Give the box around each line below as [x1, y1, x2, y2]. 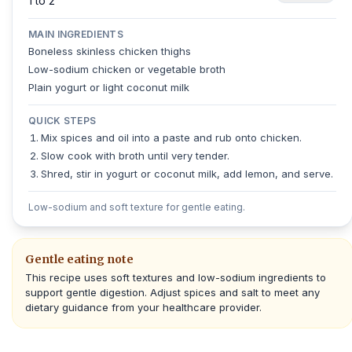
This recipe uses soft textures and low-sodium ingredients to [25, 271, 326, 284]
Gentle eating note [25, 252, 134, 266]
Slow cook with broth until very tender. [41, 149, 229, 162]
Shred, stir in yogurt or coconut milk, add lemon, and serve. [41, 167, 333, 180]
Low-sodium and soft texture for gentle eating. [28, 201, 245, 213]
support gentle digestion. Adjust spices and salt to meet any [25, 286, 320, 299]
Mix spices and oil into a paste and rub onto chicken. [41, 131, 302, 144]
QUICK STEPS [28, 115, 97, 126]
